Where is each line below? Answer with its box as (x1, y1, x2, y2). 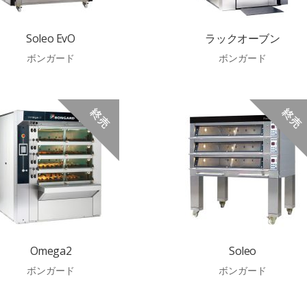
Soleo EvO (26, 31, 75, 46)
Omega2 (29, 243, 72, 258)
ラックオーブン (205, 31, 280, 46)
